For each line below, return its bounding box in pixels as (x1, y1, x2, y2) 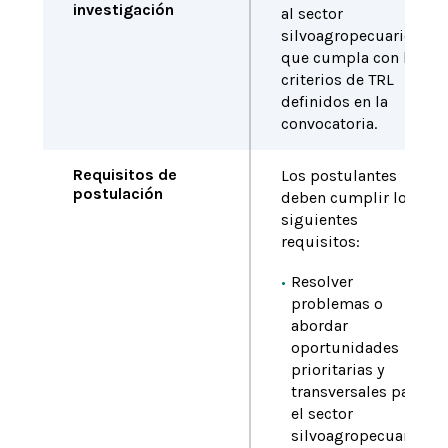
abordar (290, 316, 348, 335)
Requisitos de (72, 165, 177, 184)
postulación (72, 184, 163, 203)
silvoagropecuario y (280, 26, 424, 45)
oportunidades (290, 338, 399, 357)
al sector (280, 4, 343, 23)
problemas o (290, 294, 383, 313)
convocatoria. (280, 114, 377, 133)
